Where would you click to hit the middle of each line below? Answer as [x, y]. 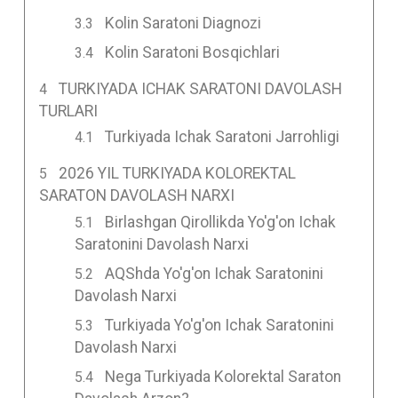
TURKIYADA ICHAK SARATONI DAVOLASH [201, 88]
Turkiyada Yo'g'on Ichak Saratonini [220, 326]
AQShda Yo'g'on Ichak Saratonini [215, 274]
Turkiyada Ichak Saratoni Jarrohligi [223, 137]
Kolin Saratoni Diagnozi [183, 23]
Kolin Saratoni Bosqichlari [193, 52]
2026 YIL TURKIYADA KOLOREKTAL [178, 174]
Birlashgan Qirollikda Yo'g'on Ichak [221, 223]
